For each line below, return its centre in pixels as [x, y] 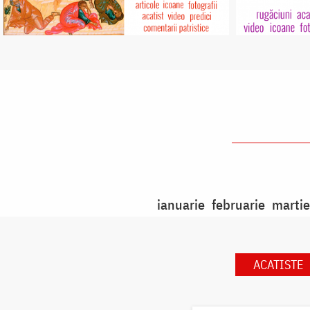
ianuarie [181, 204]
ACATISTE [278, 264]
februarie [238, 204]
